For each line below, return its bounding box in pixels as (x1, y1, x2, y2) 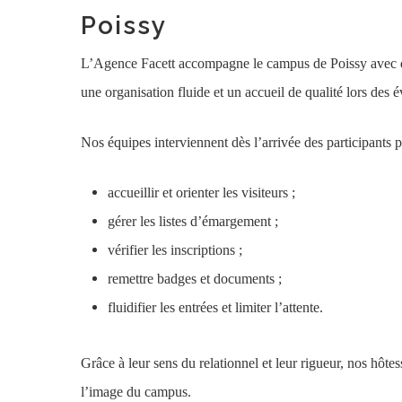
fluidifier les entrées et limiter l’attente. (108, 300, 323, 315)
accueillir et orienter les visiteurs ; (108, 185, 295, 200)
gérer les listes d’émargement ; (108, 214, 278, 229)
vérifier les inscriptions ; (108, 242, 242, 258)
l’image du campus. (81, 384, 191, 399)
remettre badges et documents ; (108, 271, 282, 286)
